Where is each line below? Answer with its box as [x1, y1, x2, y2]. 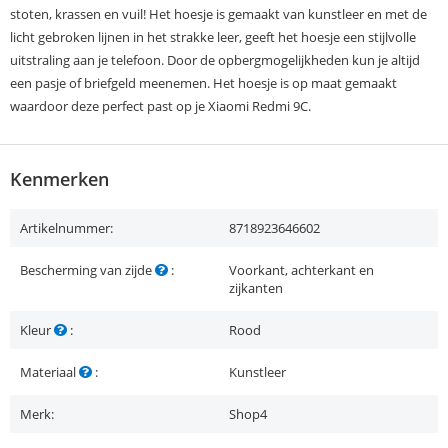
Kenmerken [10, 167, 109, 192]
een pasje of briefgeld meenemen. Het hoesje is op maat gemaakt [10, 74, 397, 93]
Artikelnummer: [20, 219, 113, 238]
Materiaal [20, 363, 79, 382]
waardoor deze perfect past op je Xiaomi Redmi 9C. [10, 97, 311, 116]
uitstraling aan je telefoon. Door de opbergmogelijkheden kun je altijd [10, 51, 420, 70]
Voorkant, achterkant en [229, 261, 374, 280]
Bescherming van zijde [20, 261, 155, 280]
